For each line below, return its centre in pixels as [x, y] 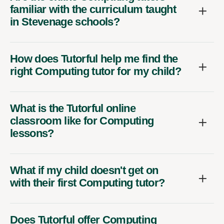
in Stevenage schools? [65, 21]
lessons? [32, 133]
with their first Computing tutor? [87, 182]
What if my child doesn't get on [84, 170]
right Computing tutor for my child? [95, 71]
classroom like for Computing [82, 120]
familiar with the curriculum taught [93, 9]
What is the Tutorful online [73, 108]
